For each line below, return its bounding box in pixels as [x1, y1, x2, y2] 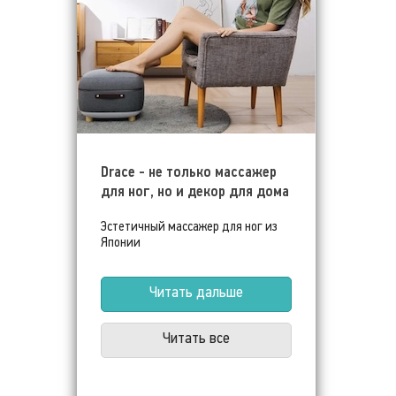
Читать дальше [149, 283, 243, 301]
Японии [101, 234, 141, 250]
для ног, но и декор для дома [101, 181, 289, 201]
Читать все [163, 329, 230, 347]
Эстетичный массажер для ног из [101, 218, 278, 234]
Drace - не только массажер [101, 162, 277, 181]
